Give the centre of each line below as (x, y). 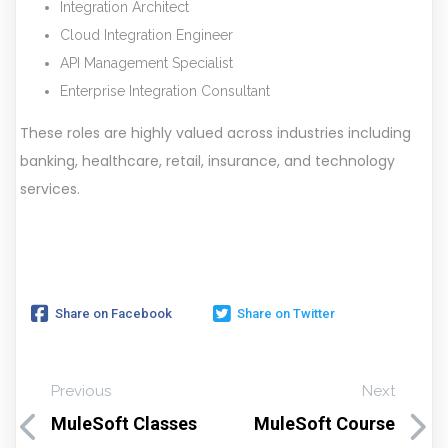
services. (50, 189)
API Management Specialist (146, 63)
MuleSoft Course (324, 424)
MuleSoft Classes (124, 424)
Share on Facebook (113, 313)
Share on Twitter (286, 313)
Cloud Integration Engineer (146, 35)
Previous (81, 391)
